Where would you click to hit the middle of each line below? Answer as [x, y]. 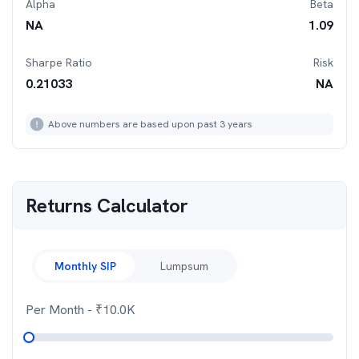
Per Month [56, 310]
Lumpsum [184, 266]
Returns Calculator [107, 206]
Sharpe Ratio [59, 63]
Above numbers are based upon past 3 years [150, 124]
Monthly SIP [85, 266]
